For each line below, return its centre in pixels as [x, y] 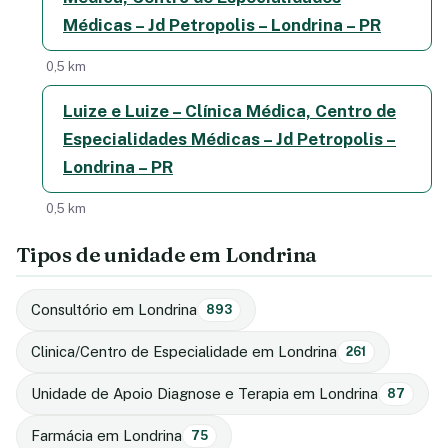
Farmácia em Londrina [106, 435]
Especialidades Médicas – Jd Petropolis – [229, 138]
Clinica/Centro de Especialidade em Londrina [184, 351]
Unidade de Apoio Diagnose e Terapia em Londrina [204, 393]
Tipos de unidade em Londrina [167, 254]
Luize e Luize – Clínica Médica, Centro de [229, 110]
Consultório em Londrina [114, 309]
